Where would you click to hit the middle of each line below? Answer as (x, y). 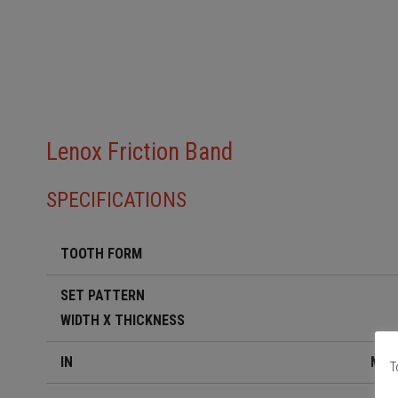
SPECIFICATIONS (116, 200)
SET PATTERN (103, 295)
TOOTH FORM (101, 254)
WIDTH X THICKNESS (123, 320)
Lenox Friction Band (139, 152)
